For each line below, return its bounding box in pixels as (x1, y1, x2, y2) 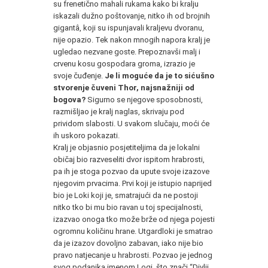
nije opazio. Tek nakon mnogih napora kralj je (53, 35, 210, 44)
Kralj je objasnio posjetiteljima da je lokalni (53, 142, 200, 152)
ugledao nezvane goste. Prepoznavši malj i (53, 47, 200, 56)
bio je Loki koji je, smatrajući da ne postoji (53, 190, 198, 200)
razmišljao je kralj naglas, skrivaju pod (53, 106, 184, 116)
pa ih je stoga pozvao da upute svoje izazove (53, 166, 209, 176)
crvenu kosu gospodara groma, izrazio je (53, 59, 195, 68)
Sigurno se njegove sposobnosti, (86, 95, 203, 104)
